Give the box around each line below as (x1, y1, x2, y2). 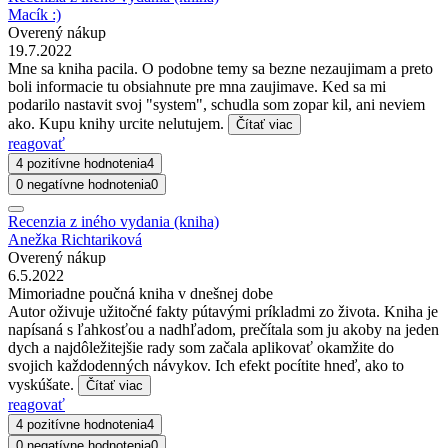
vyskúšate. (8, 375, 78, 393)
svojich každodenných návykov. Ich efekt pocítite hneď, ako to (8, 356, 404, 374)
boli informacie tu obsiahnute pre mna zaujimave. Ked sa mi (8, 77, 386, 95)
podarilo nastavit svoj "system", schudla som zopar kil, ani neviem (8, 95, 425, 113)
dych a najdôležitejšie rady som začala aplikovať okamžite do (8, 338, 394, 356)
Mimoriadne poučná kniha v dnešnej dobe (8, 284, 273, 302)
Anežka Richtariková (8, 230, 142, 248)
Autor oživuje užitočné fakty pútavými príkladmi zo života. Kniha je (8, 302, 438, 320)
